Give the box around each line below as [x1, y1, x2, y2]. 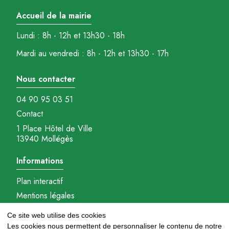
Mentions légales [16, 189, 75, 201]
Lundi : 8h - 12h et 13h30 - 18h [16, 29, 125, 41]
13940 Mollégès [16, 132, 73, 145]
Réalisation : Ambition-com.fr [16, 216, 115, 228]
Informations [16, 155, 63, 167]
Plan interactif [16, 175, 63, 188]
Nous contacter [16, 73, 75, 85]
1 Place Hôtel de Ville [16, 122, 93, 134]
